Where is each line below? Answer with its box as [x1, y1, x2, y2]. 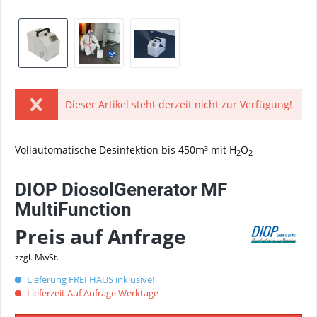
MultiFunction [15, 199, 132, 220]
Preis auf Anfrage [15, 223, 186, 250]
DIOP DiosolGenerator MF [15, 179, 227, 200]
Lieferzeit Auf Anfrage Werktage [25, 287, 158, 299]
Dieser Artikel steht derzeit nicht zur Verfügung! [64, 98, 292, 111]
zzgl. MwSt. [15, 251, 59, 263]
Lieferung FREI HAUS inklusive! [25, 273, 154, 286]
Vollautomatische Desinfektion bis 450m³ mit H [15, 143, 236, 156]
